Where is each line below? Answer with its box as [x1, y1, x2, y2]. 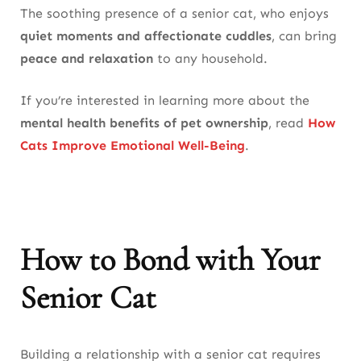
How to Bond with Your [20, 240, 321, 280]
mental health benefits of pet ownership [20, 115, 268, 131]
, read [268, 115, 308, 131]
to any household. [153, 51, 268, 66]
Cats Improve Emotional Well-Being [20, 138, 245, 153]
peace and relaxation [20, 51, 153, 66]
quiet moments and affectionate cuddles [20, 28, 272, 44]
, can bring [272, 28, 337, 44]
